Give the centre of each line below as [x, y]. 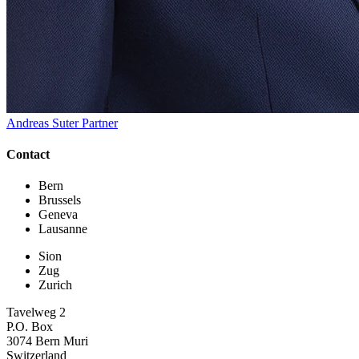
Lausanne [63, 229]
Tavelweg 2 [36, 313]
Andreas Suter [42, 123]
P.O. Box [30, 327]
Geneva [58, 215]
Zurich [55, 285]
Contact [28, 154]
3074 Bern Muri [47, 341]
